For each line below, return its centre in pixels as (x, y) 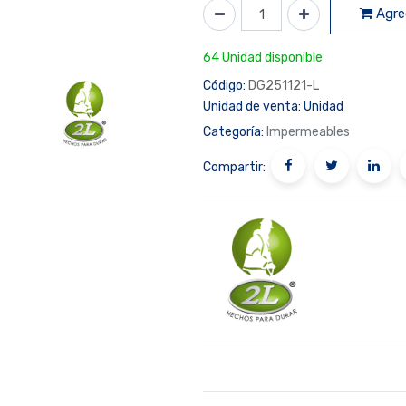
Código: (224, 85)
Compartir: (234, 167)
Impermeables (308, 131)
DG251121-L (284, 85)
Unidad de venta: (252, 106)
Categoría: (233, 131)
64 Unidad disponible (263, 57)
